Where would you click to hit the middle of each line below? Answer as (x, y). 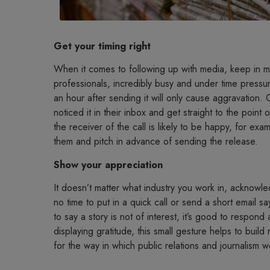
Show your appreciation (108, 165)
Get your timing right (102, 46)
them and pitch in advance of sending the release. (155, 142)
